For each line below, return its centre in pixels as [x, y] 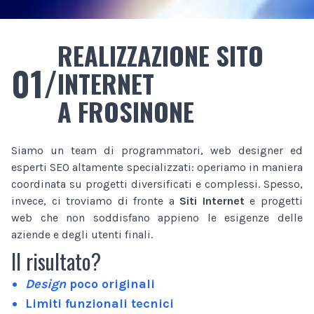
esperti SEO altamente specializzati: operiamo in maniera [157, 167]
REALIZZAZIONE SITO [161, 55]
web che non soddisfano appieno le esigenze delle [157, 217]
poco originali [110, 284]
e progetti [274, 200]
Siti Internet [212, 200]
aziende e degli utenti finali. [82, 234]
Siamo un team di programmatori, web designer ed [157, 150]
